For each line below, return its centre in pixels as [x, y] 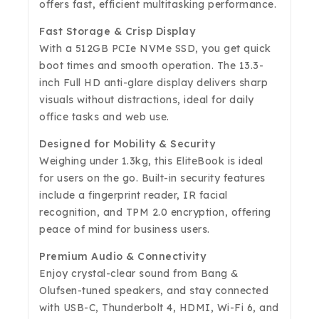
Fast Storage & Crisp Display [117, 31]
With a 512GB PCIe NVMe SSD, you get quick [155, 48]
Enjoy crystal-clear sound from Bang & [139, 273]
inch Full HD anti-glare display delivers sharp [153, 82]
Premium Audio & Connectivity [122, 256]
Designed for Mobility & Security [127, 143]
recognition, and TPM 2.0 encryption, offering [155, 212]
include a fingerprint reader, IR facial [134, 195]
